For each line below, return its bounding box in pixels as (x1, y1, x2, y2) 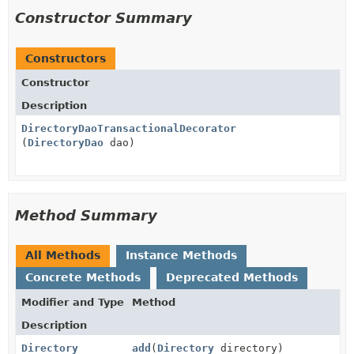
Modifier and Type (21, 296, 124, 308)
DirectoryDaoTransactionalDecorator (21, 122, 236, 134)
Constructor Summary (15, 9, 192, 26)
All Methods (25, 248, 100, 262)
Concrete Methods (25, 270, 141, 284)
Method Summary (15, 206, 157, 224)
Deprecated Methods (166, 270, 298, 284)
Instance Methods (126, 248, 237, 262)
